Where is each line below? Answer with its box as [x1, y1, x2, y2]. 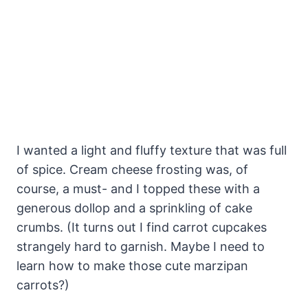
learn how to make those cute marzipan [16, 258, 248, 274]
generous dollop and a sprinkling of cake [16, 201, 252, 216]
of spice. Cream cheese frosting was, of [16, 162, 248, 177]
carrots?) [16, 278, 69, 293]
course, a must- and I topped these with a [16, 181, 260, 197]
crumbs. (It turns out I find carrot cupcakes [16, 220, 267, 235]
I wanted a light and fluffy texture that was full [16, 143, 287, 158]
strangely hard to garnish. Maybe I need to [16, 239, 265, 254]
